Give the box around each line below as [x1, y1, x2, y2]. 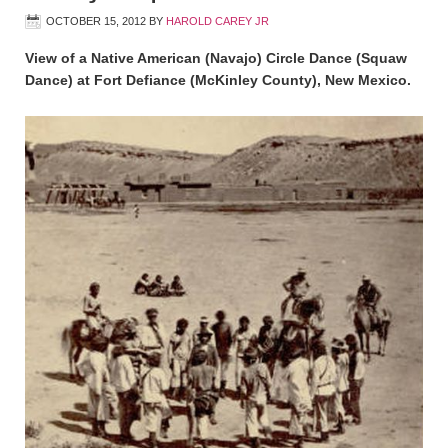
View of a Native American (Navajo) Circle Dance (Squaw [25, 49, 407, 66]
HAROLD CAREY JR [166, 14, 269, 27]
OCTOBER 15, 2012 [46, 14, 146, 27]
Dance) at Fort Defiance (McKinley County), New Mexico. [25, 71, 411, 88]
